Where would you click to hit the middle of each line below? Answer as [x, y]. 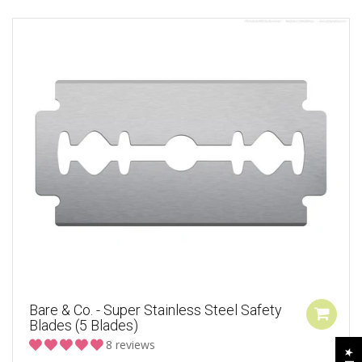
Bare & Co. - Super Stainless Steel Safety [156, 310]
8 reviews [130, 345]
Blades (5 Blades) [84, 326]
